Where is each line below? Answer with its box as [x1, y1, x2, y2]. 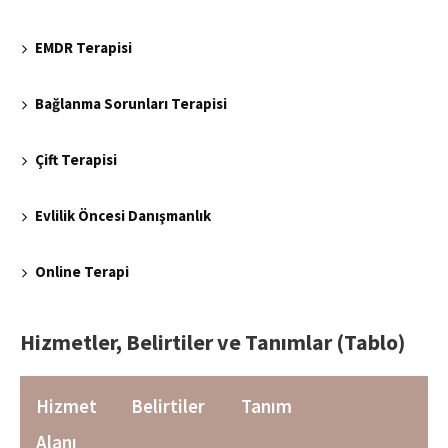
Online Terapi [35, 262, 129, 282]
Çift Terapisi [35, 150, 117, 170]
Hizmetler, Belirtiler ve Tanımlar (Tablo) [20, 328, 405, 357]
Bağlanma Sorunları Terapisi [35, 94, 227, 114]
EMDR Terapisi [35, 38, 132, 58]
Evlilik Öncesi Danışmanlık [35, 206, 211, 226]
